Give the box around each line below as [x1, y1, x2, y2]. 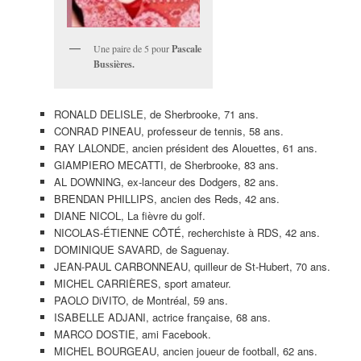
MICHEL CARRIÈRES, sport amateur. [53, 276, 231, 292]
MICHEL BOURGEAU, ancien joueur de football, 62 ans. [53, 343, 317, 359]
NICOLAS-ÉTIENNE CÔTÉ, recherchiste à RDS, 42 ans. [53, 225, 320, 241]
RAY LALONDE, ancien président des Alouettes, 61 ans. [53, 140, 317, 156]
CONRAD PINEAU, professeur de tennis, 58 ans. [53, 123, 284, 139]
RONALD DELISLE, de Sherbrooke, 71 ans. [53, 106, 259, 122]
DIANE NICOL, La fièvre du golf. [53, 208, 205, 224]
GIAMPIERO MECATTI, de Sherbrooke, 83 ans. [53, 157, 279, 173]
